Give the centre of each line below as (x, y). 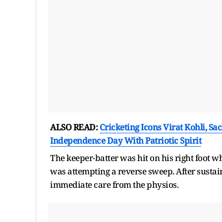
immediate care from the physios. (114, 184)
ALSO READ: (75, 127)
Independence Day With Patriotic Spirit (126, 140)
